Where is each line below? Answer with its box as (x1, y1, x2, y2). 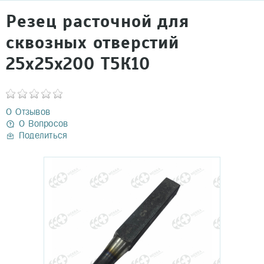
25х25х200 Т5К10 (6, 54, 150, 74)
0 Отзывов (6, 107, 51, 117)
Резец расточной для (6, 11, 190, 32)
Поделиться (19, 130, 68, 140)
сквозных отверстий (6, 32, 180, 53)
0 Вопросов (19, 118, 68, 128)
